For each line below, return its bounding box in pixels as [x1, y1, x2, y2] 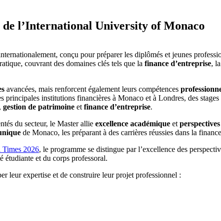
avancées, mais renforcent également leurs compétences [4, 85, 181, 94]
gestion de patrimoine [3, 103, 74, 111]
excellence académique [95, 119, 170, 128]
